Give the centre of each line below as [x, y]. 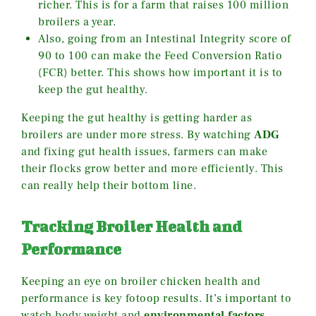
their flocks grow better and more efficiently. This [152, 169]
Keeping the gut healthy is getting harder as [136, 118]
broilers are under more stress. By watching [138, 135]
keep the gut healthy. [93, 90]
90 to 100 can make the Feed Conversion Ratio [160, 56]
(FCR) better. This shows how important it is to [160, 73]
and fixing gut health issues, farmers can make [144, 152]
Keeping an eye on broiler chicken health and [141, 282]
